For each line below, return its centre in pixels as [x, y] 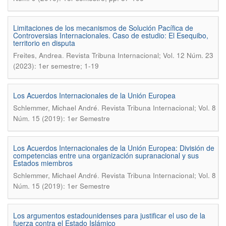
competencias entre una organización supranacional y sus [106, 155]
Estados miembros [43, 163]
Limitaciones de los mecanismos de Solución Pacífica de [103, 28]
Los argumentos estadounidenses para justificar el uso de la [109, 215]
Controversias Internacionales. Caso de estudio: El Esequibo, [111, 35]
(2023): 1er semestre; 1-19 [56, 66]
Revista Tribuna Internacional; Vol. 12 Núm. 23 [140, 55]
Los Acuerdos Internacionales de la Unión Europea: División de [114, 148]
